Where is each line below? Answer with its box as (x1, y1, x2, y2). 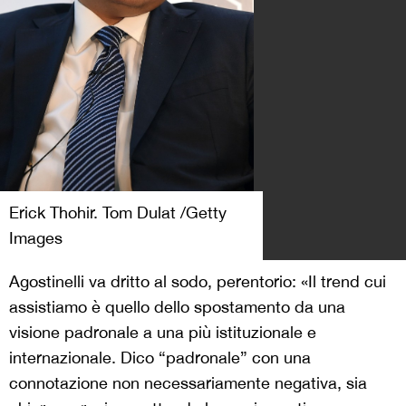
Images (9, 228, 63, 248)
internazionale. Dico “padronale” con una (9, 348, 311, 368)
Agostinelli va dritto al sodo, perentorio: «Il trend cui (9, 272, 386, 292)
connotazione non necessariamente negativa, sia (9, 373, 367, 393)
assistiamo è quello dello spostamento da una (9, 297, 345, 317)
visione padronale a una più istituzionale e (9, 323, 316, 343)
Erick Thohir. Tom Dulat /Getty (9, 203, 227, 223)
